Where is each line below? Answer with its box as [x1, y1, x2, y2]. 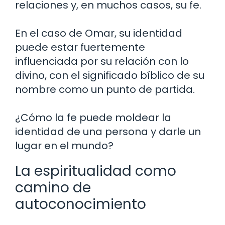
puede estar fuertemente [15, 40, 145, 55]
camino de [15, 178, 91, 198]
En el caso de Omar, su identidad [15, 26, 182, 41]
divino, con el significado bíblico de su [15, 68, 204, 83]
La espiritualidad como [15, 161, 176, 181]
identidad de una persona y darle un [15, 125, 201, 139]
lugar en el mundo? [15, 139, 114, 153]
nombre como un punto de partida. [15, 82, 195, 97]
